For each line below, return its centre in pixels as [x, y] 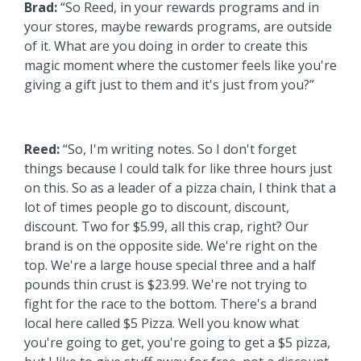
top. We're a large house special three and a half [170, 265]
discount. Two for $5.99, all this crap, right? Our [166, 226]
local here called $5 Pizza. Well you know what [162, 323]
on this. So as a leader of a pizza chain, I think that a [180, 187]
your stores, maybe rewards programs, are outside [178, 26]
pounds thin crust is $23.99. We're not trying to [166, 284]
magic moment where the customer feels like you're [180, 65]
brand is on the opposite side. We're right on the [171, 245]
